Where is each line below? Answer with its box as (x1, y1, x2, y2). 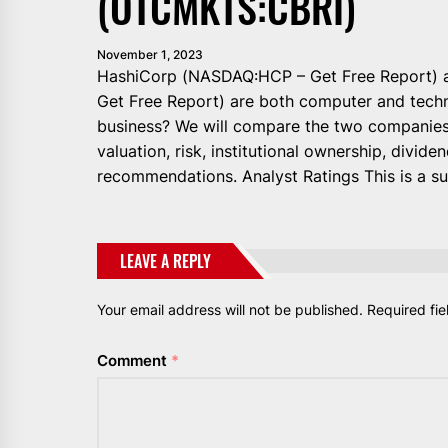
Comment (97, 350, 171, 370)
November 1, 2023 (97, 46, 203, 62)
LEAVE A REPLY (120, 248, 211, 273)
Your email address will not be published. (97, 300, 363, 318)
